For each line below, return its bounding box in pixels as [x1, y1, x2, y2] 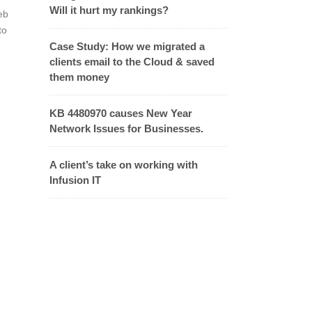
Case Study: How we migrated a [49, 40, 205, 52]
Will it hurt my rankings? [49, 4, 169, 16]
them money [49, 71, 109, 83]
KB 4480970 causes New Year [49, 107, 192, 119]
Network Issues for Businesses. [49, 123, 203, 134]
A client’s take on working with [49, 159, 198, 171]
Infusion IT [49, 174, 101, 186]
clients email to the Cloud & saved [49, 56, 214, 68]
